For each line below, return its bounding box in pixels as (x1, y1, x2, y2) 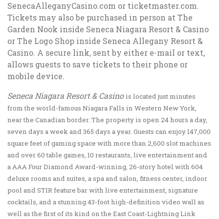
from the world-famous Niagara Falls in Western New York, (7, 104, 197, 112)
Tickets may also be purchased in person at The (7, 12, 193, 22)
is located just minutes (126, 92, 196, 101)
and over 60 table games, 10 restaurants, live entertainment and (7, 151, 207, 159)
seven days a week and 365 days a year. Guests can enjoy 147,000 (7, 127, 211, 136)
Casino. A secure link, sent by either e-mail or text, (7, 47, 205, 58)
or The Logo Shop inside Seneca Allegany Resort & (7, 36, 203, 46)
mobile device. (7, 71, 65, 81)
